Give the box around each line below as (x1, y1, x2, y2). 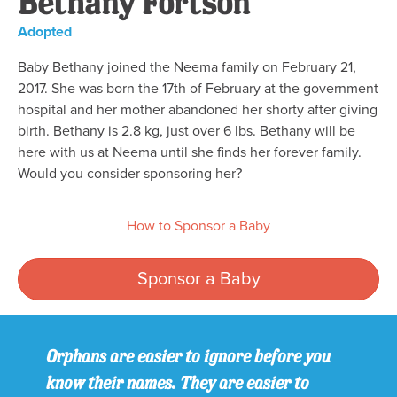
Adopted (18, 23, 72, 42)
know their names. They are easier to (46, 371, 309, 394)
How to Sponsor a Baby (127, 217, 270, 236)
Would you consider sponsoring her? (18, 165, 242, 183)
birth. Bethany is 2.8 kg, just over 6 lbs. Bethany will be (18, 122, 355, 141)
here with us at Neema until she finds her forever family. (18, 144, 362, 162)
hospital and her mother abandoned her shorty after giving (18, 101, 378, 120)
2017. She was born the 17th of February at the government (18, 80, 378, 98)
